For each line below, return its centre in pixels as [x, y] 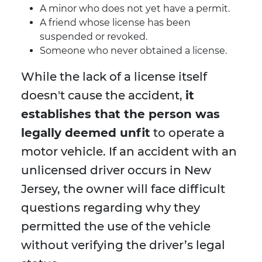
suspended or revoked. [94, 37]
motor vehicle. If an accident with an [129, 152]
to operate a [187, 133]
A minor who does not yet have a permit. [135, 9]
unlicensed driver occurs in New [116, 170]
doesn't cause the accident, [103, 96]
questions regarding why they [111, 208]
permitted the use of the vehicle [116, 227]
